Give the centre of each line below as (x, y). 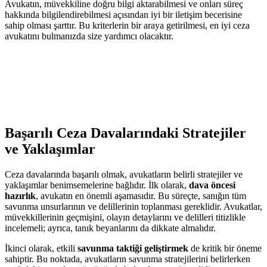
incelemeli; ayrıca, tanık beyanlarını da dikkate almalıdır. (110, 228)
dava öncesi (212, 185)
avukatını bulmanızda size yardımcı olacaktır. (89, 36)
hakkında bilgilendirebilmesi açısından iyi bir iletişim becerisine (123, 15)
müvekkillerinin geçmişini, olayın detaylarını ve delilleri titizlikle (125, 218)
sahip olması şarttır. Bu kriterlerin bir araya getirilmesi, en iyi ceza (127, 26)
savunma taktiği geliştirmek (133, 249)
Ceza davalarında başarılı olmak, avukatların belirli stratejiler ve (124, 175)
